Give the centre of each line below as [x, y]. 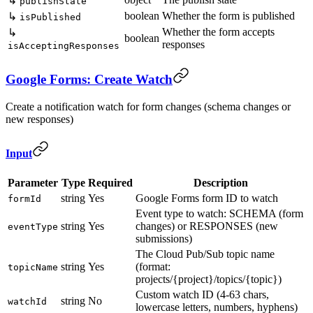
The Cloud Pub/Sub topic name [205, 254]
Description [220, 183]
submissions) [164, 239]
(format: [153, 267]
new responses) [39, 119]
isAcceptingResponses [64, 46]
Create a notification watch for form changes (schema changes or [148, 106]
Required [110, 183]
